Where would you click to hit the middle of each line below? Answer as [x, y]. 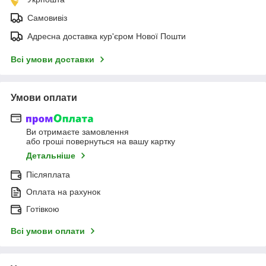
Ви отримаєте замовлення [77, 132]
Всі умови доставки [53, 59]
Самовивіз [47, 18]
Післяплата [48, 175]
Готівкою [43, 209]
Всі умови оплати [48, 231]
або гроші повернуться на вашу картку [101, 142]
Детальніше [51, 156]
